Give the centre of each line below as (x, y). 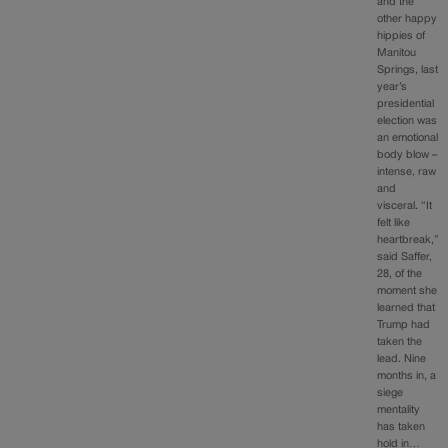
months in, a (407, 375)
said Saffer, (405, 256)
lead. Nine (402, 358)
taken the (400, 341)
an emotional (408, 137)
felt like (394, 222)
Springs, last (408, 69)
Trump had (404, 324)
